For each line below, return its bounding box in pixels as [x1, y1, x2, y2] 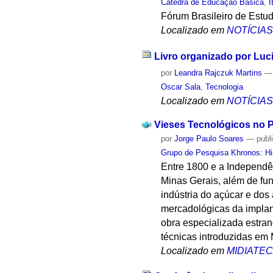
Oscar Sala [161, 82, 201, 91]
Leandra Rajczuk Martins [174, 68, 263, 77]
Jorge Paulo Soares [174, 133, 244, 143]
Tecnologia [205, 82, 244, 91]
